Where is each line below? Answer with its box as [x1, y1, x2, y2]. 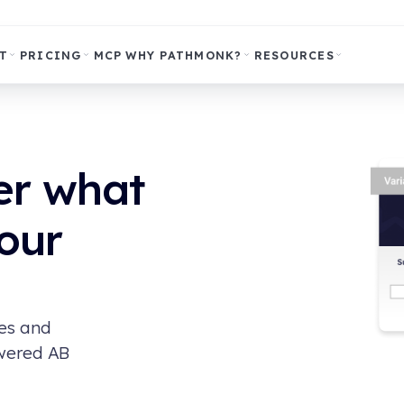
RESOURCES [253, 47, 335, 62]
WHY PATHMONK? [125, 47, 243, 62]
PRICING [19, 47, 82, 62]
